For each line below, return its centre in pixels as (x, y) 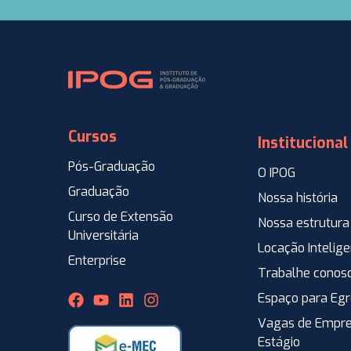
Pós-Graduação (112, 166)
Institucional (303, 143)
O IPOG (277, 172)
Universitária (103, 235)
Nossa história (298, 197)
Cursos (92, 136)
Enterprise (97, 260)
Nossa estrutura (304, 223)
